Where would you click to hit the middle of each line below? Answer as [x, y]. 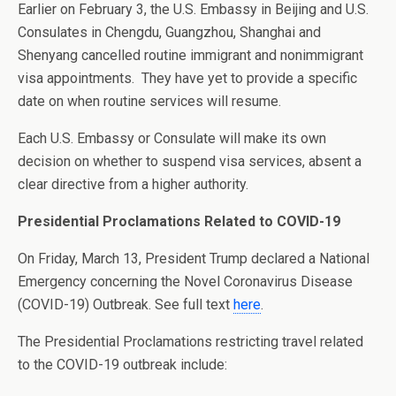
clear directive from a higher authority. [133, 184]
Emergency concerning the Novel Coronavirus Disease [185, 282]
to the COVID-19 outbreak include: [122, 365]
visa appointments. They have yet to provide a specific [187, 78]
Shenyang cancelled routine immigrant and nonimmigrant [190, 55]
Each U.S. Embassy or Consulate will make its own [172, 138]
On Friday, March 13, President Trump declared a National [194, 259]
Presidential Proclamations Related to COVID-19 [179, 221]
